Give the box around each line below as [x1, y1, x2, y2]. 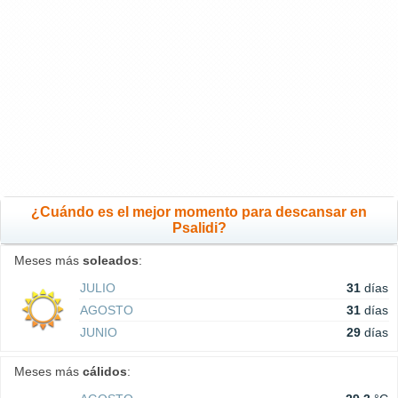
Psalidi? [171, 220, 227, 236]
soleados [83, 253, 139, 268]
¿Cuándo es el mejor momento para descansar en [31, 204, 367, 220]
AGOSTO [80, 303, 133, 318]
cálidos [83, 364, 127, 379]
